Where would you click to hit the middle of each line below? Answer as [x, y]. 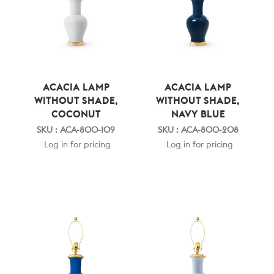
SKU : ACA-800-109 [76, 130]
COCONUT [76, 114]
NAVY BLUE [198, 114]
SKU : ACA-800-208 [198, 130]
